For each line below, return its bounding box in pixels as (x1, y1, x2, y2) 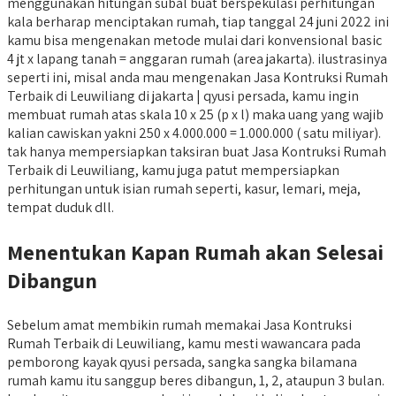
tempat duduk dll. (7, 197, 114, 217)
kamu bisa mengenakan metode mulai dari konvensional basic (7, 30, 382, 49)
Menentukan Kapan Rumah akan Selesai (7, 237, 384, 266)
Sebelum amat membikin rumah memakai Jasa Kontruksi (7, 315, 352, 334)
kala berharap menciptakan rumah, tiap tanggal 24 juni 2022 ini (7, 11, 389, 31)
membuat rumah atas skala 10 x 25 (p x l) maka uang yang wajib (7, 104, 384, 124)
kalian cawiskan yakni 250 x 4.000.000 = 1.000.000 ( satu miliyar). (7, 123, 381, 142)
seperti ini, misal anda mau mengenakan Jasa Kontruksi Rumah (7, 67, 388, 87)
